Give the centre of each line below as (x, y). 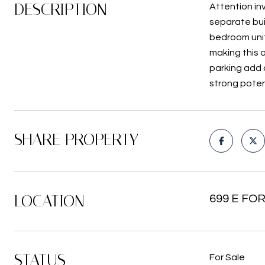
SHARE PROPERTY (76, 139)
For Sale (227, 257)
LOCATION (49, 201)
